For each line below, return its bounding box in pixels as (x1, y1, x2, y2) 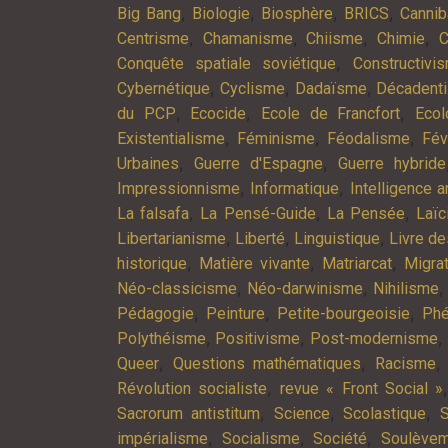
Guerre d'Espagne (194, 153, 324, 173)
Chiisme (306, 28, 364, 48)
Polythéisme (117, 328, 206, 348)
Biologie (192, 3, 250, 23)
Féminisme (237, 128, 316, 148)
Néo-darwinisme (247, 278, 364, 298)
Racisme (375, 353, 437, 373)
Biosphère (261, 3, 333, 23)
